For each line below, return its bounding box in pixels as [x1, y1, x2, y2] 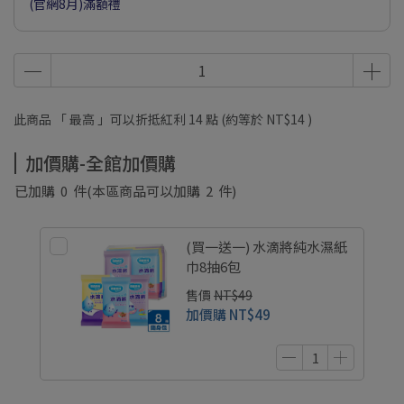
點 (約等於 [203, 110, 266, 128]
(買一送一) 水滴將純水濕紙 [186, 237, 347, 256]
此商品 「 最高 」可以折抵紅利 [14, 110, 188, 128]
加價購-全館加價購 [25, 150, 176, 176]
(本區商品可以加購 [87, 181, 206, 200]
